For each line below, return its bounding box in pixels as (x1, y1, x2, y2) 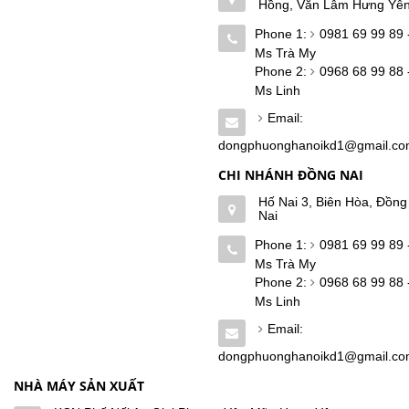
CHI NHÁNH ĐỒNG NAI (218, 165, 363, 184)
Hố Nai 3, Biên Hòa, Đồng (258, 194, 407, 209)
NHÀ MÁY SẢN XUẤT (14, 376, 144, 394)
